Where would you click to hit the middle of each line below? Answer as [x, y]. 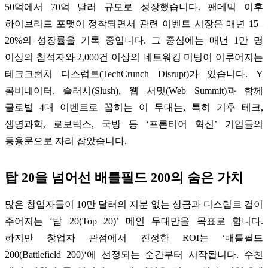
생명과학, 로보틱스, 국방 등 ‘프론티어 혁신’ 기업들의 [134, 124]
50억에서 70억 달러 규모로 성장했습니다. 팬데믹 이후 [134, 7]
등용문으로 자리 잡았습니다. [66, 141]
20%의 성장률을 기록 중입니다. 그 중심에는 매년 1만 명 [134, 40]
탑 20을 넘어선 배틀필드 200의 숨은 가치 [124, 177]
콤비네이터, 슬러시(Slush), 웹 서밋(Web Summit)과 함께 [134, 90]
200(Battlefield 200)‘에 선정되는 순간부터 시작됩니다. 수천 [134, 254]
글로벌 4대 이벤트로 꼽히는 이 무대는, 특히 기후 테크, [134, 107]
